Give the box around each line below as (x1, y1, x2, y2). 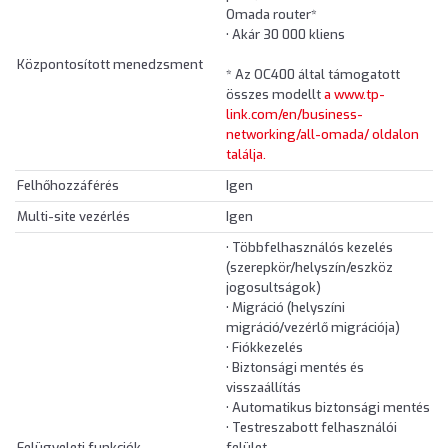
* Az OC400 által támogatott (226, 66, 400, 84)
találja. (226, 146, 266, 164)
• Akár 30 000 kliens (226, 26, 345, 44)
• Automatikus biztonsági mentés (226, 399, 430, 417)
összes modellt (226, 86, 324, 104)
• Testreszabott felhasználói (226, 419, 397, 437)
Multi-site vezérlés (17, 208, 130, 226)
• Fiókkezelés (226, 339, 303, 357)
